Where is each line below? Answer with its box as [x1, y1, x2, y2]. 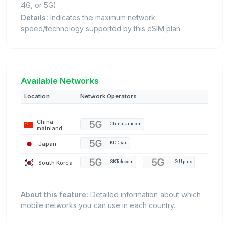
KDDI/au [110, 140, 128, 146]
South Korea [38, 158, 73, 166]
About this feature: [21, 190, 88, 199]
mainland [37, 124, 63, 132]
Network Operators [80, 92, 137, 100]
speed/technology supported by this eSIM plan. [21, 24, 182, 33]
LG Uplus [172, 159, 192, 165]
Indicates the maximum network [48, 13, 155, 22]
